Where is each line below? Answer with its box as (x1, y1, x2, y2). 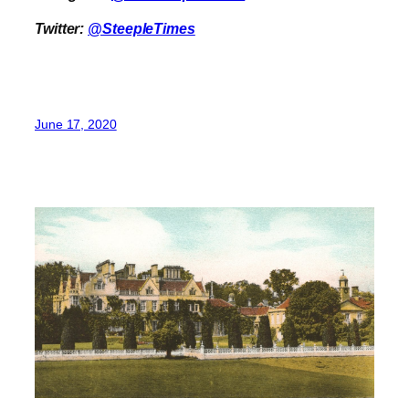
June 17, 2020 (35, 116, 117, 131)
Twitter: (35, 20, 89, 37)
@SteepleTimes (88, 20, 195, 37)
